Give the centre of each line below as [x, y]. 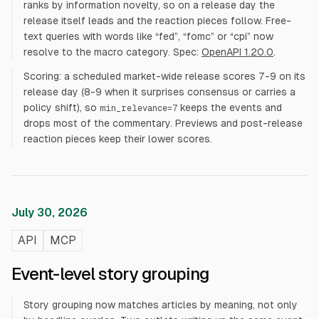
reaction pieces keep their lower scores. [118, 139]
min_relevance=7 [138, 108]
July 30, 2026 [49, 213]
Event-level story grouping [110, 274]
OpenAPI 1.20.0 [237, 52]
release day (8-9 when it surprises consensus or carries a [159, 92]
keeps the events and [230, 108]
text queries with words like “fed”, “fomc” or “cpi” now [148, 36]
